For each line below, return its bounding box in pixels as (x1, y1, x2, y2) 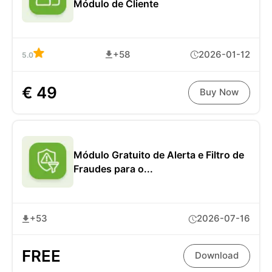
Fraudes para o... (73, 163, 153, 175)
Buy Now (200, 87, 239, 98)
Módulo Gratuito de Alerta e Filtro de (73, 149, 244, 161)
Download (195, 250, 239, 262)
